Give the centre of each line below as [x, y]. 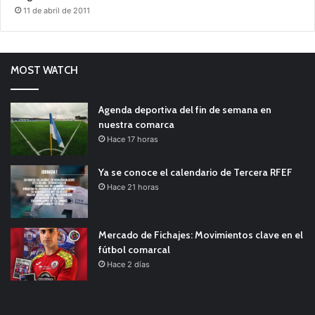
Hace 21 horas [133, 187]
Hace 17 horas [133, 139]
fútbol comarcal [134, 249]
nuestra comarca [136, 124]
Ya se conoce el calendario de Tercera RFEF [195, 172]
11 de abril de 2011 [57, 10]
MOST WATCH [44, 70]
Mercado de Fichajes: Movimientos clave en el [201, 234]
